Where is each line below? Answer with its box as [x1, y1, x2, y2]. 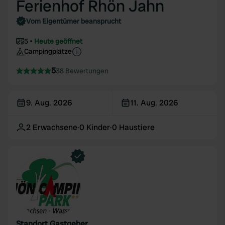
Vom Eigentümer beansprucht [26, 17, 121, 26]
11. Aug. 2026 [131, 97, 178, 108]
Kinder [86, 122, 110, 133]
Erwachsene [33, 122, 77, 133]
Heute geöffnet [34, 37, 82, 46]
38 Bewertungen [56, 66, 108, 75]
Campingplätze [24, 47, 72, 56]
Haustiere [119, 122, 155, 133]
